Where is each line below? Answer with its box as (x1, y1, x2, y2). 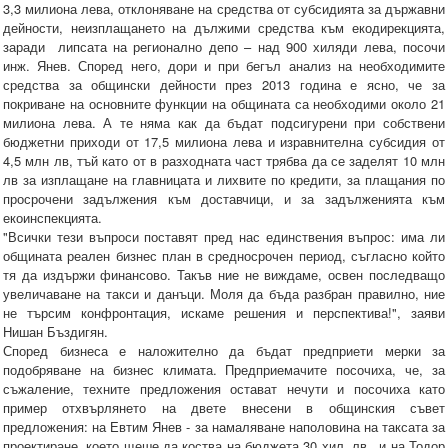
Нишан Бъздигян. (3, 322, 112, 342)
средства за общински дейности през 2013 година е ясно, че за (3, 75, 445, 95)
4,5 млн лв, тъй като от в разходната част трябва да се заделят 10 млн (3, 151, 445, 171)
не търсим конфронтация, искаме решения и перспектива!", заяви (3, 303, 445, 323)
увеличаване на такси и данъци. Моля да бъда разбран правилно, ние (3, 284, 445, 304)
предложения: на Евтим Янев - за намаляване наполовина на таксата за (3, 417, 445, 437)
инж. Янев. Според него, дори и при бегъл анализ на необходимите (3, 56, 445, 76)
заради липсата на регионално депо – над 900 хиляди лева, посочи (3, 37, 445, 57)
